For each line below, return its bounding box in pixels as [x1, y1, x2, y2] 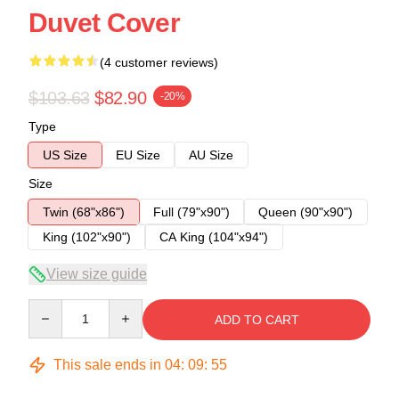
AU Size [189, 147, 233, 162]
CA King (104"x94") [159, 229, 268, 244]
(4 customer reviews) [100, 54, 218, 69]
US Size [43, 147, 87, 162]
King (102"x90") [43, 229, 131, 244]
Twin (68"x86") [43, 204, 125, 219]
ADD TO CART [214, 312, 299, 327]
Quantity [28, 299, 75, 314]
